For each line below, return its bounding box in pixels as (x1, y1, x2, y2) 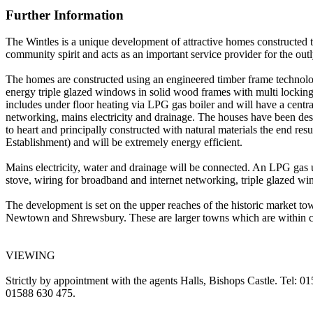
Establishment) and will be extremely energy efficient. (6, 136, 242, 149)
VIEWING (6, 249, 55, 262)
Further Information (6, 7, 124, 22)
